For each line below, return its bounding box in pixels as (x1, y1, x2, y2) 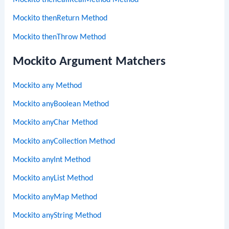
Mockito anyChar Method (13, 119, 98, 127)
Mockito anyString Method (13, 211, 102, 220)
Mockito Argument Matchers (13, 55, 166, 68)
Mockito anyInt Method (13, 155, 91, 164)
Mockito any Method (13, 81, 82, 90)
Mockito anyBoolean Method (13, 100, 109, 109)
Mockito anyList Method (13, 174, 94, 183)
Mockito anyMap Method (13, 193, 98, 201)
